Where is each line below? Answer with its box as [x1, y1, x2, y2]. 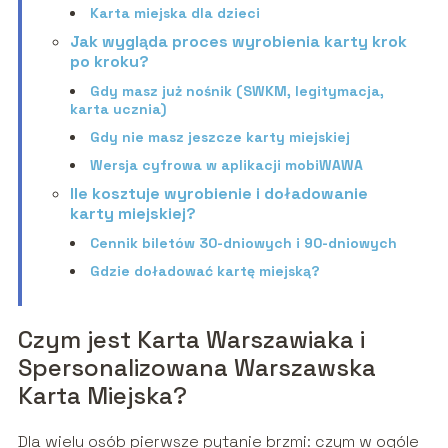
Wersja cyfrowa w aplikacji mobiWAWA [89, 156, 363, 175]
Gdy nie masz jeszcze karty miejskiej [89, 128, 350, 147]
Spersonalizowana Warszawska [17, 352, 376, 384]
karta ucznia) [69, 100, 166, 119]
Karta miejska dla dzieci [89, 4, 260, 23]
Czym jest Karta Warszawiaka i [17, 324, 365, 356]
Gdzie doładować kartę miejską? [89, 262, 320, 281]
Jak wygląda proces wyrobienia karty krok [69, 31, 407, 53]
